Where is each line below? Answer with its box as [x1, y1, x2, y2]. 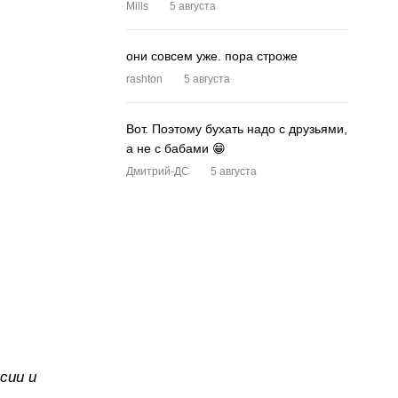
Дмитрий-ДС [126, 165, 189, 178]
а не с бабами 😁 [126, 141, 226, 155]
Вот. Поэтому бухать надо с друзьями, [126, 122, 347, 136]
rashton [126, 73, 163, 85]
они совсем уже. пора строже [126, 49, 298, 63]
